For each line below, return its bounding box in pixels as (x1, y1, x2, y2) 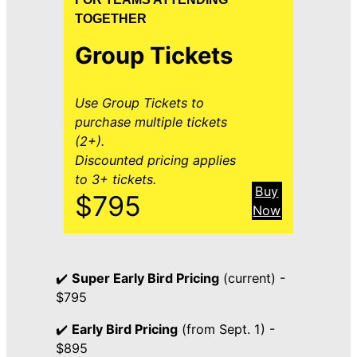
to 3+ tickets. (75, 171, 157, 187)
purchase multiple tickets (75, 113, 228, 130)
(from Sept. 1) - (177, 321, 275, 338)
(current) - (218, 269, 285, 286)
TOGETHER (75, 10, 147, 25)
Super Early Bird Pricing (71, 269, 219, 286)
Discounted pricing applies (75, 151, 237, 168)
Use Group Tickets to (75, 94, 205, 111)
